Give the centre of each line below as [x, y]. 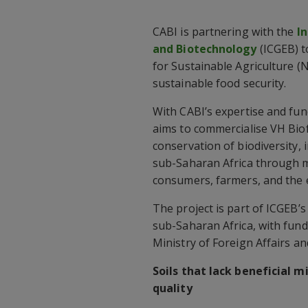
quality [173, 288]
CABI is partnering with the [225, 31]
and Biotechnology [205, 48]
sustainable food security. [220, 83]
